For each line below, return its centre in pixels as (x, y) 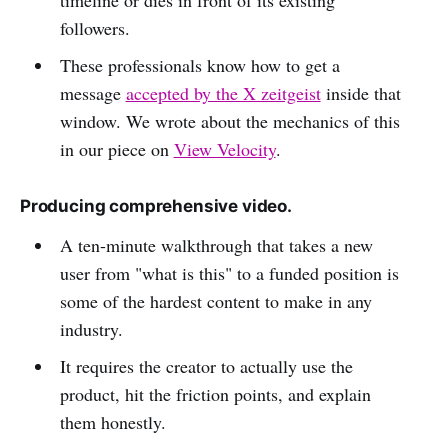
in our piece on (116, 148)
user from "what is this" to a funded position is (229, 272)
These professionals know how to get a (199, 64)
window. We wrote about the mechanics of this (229, 120)
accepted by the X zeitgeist (223, 92)
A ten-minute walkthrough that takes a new (216, 244)
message (92, 92)
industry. (91, 328)
